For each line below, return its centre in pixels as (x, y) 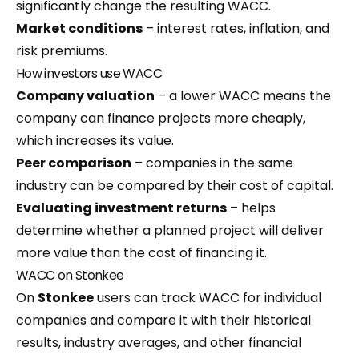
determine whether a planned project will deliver (170, 230)
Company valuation (85, 96)
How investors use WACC (89, 73)
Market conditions (79, 28)
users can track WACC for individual (208, 298)
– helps (251, 208)
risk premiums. (62, 51)
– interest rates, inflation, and (236, 28)
